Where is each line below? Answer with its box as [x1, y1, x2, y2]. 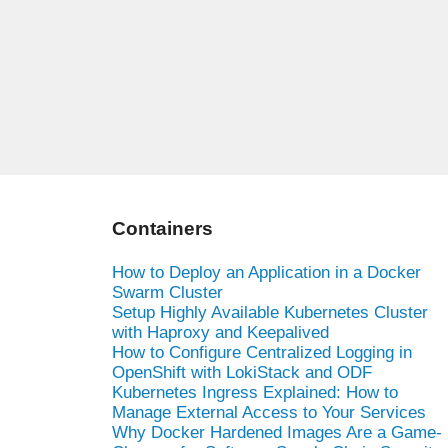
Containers [112, 217, 213, 239]
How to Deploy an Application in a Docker [112, 262, 421, 282]
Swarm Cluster [112, 282, 223, 302]
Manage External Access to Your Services [112, 402, 426, 422]
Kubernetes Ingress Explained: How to [112, 382, 398, 402]
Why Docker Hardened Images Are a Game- [112, 422, 442, 442]
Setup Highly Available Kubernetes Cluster [112, 302, 428, 322]
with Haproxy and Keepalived [112, 322, 329, 342]
